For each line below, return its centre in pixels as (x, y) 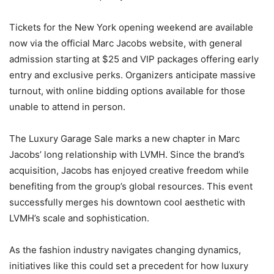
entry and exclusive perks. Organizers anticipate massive (132, 75)
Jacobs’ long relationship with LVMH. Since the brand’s (127, 154)
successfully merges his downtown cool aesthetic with (127, 202)
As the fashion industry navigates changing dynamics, (125, 250)
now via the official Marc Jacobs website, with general (126, 43)
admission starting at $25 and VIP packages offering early (134, 59)
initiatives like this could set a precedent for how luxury (129, 265)
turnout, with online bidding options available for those (127, 91)
